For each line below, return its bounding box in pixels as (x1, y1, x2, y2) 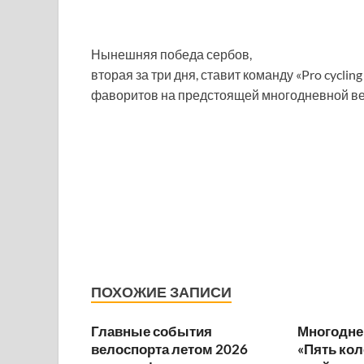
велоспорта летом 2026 (91, 340, 248, 357)
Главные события (91, 323, 212, 340)
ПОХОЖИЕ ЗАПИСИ (91, 284, 232, 301)
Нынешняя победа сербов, (91, 46, 252, 62)
